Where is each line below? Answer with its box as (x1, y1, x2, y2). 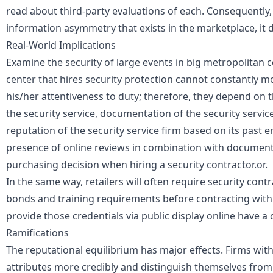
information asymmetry (6, 21, 116, 35)
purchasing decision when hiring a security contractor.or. (6, 158, 268, 172)
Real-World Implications (6, 38, 116, 52)
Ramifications (6, 226, 69, 240)
